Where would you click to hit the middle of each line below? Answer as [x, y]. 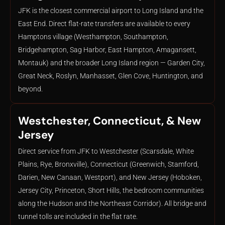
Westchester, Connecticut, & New [109, 121]
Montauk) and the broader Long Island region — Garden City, [111, 63]
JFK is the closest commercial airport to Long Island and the [111, 11]
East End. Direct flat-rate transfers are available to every [104, 24]
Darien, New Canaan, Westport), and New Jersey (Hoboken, [110, 177]
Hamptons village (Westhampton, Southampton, [93, 37]
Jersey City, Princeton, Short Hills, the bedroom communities [111, 190]
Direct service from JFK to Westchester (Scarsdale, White [106, 151]
